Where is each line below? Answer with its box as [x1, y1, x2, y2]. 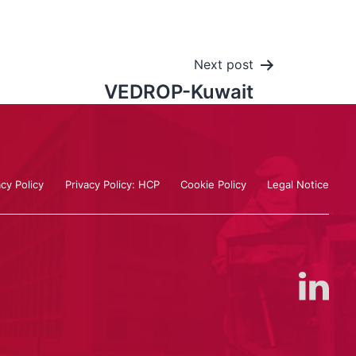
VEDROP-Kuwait [104, 80, 253, 103]
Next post [194, 56, 253, 72]
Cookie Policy [180, 177, 247, 190]
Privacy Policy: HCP [64, 177, 160, 190]
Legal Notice [267, 177, 330, 190]
